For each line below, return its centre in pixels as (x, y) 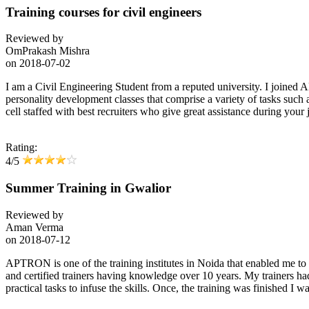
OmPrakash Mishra (48, 51)
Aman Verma (34, 227)
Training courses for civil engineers (103, 12)
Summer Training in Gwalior (88, 188)
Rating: (21, 148)
